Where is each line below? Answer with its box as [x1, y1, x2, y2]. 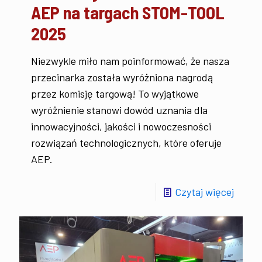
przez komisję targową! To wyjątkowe [31, 87, 199, 100]
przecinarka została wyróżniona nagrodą [31, 70, 213, 84]
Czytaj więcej [175, 185, 234, 198]
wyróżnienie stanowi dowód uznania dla [31, 103, 208, 116]
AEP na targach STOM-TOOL [31, 1, 225, 23]
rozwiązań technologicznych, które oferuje [31, 136, 222, 149]
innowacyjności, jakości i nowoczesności [31, 119, 211, 133]
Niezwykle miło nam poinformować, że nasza [31, 54, 229, 67]
